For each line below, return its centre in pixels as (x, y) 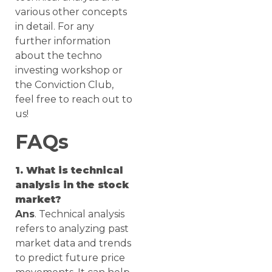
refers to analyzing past (72, 228)
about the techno (59, 56)
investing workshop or (69, 70)
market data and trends (73, 243)
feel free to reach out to (74, 100)
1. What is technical (69, 170)
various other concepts (71, 12)
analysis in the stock (72, 185)
